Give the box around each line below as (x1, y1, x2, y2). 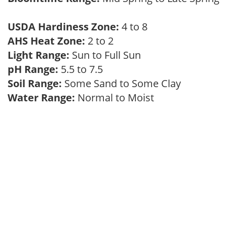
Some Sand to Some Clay (62, 77, 186, 90)
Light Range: (8, 48, 69, 62)
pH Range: (8, 62, 58, 76)
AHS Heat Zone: (8, 34, 85, 48)
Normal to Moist (75, 91, 159, 104)
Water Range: (8, 91, 75, 104)
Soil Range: (8, 77, 62, 90)
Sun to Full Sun (69, 48, 146, 62)
